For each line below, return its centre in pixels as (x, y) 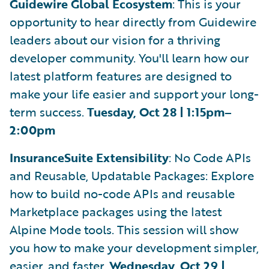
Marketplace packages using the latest (116, 211)
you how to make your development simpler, (134, 247)
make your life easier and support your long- (134, 94)
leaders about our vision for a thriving (115, 40)
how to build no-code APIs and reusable (122, 193)
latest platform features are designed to (121, 76)
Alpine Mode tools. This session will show (124, 229)
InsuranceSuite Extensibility (89, 157)
